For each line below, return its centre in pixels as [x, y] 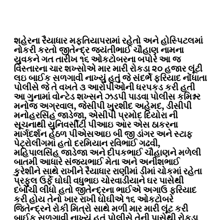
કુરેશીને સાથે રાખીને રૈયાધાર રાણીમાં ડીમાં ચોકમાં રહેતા [108, 172]
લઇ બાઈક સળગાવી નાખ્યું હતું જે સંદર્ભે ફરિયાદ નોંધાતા [110, 78]
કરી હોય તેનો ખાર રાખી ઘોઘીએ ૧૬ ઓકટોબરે [93, 200]
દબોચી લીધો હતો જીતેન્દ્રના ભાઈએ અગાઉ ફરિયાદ [105, 190]
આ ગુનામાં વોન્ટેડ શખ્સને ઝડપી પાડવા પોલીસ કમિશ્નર [107, 97]
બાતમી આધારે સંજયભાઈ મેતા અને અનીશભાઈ [96, 162]
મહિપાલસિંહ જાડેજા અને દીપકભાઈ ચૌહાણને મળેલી [107, 153]
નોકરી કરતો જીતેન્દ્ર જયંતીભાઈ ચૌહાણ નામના [98, 50]
